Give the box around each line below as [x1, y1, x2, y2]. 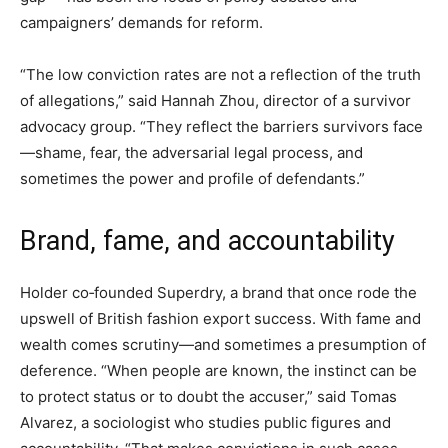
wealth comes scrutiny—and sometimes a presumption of [20, 334, 426, 354]
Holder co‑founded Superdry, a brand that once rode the [20, 282, 417, 302]
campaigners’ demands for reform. [20, 12, 263, 32]
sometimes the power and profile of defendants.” [20, 168, 365, 188]
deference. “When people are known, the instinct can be [20, 360, 417, 380]
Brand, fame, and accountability [20, 224, 395, 257]
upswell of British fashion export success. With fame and [20, 308, 421, 328]
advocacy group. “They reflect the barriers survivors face [20, 116, 423, 136]
